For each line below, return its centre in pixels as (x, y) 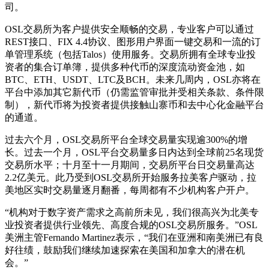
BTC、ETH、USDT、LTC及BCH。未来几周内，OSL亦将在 (133, 79)
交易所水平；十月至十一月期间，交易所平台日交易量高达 (130, 165)
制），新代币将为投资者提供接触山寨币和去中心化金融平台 (134, 104)
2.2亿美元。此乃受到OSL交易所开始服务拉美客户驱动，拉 (131, 177)
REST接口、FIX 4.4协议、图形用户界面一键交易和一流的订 (133, 41)
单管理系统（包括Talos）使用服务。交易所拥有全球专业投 (130, 54)
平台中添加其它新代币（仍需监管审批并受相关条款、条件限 (134, 92)
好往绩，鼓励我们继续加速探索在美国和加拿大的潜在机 (125, 250)
